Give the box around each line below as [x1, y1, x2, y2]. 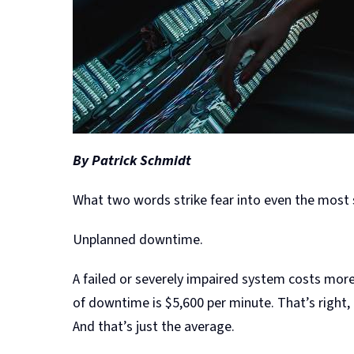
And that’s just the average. [73, 316, 235, 337]
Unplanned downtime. [73, 229, 203, 250]
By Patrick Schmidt [73, 150, 191, 171]
